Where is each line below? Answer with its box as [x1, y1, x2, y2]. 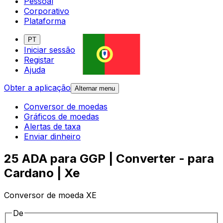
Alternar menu [75, 85, 115, 93]
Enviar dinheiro [24, 131, 81, 142]
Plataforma [24, 16, 66, 26]
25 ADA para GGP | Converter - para [4, 151, 214, 166]
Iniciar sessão [24, 45, 75, 55]
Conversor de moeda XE [4, 190, 97, 201]
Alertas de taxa [24, 121, 81, 132]
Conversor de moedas [24, 102, 108, 112]
